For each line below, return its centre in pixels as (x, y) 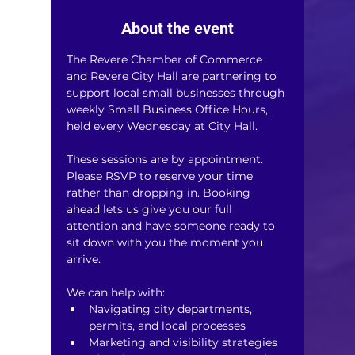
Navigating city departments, (172, 309)
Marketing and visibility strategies (183, 342)
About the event (177, 28)
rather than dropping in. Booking (160, 192)
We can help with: (116, 292)
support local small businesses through (177, 92)
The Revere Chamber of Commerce (166, 59)
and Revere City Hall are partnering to (173, 76)
